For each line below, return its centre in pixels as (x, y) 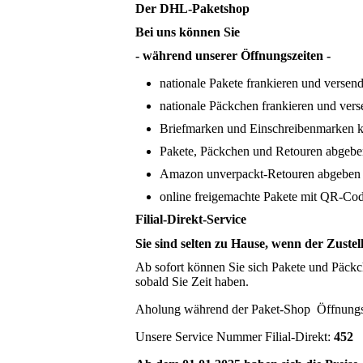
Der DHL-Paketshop (192, 9)
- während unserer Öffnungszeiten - (233, 56)
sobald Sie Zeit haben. (192, 281)
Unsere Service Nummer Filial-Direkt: (235, 336)
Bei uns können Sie (188, 32)
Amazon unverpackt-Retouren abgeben (260, 174)
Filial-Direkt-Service (191, 220)
